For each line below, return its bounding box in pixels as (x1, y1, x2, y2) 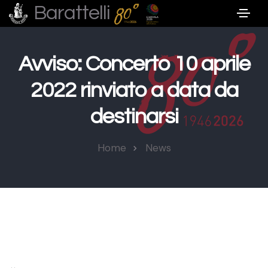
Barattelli (33, 2, 114, 23)
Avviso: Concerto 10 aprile (18, 53, 250, 75)
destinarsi (90, 105, 178, 128)
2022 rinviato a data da (30, 79, 238, 102)
